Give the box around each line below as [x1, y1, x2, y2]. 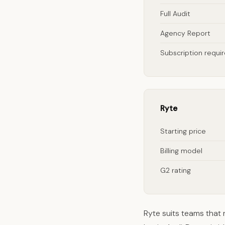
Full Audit [160, 9, 190, 18]
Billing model [160, 146, 202, 155]
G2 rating [160, 166, 191, 175]
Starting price [160, 127, 206, 136]
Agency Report [160, 29, 210, 38]
